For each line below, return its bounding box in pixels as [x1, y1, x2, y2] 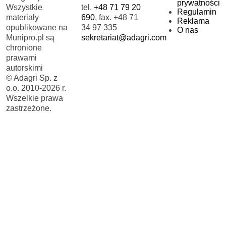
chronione [6, 43, 42, 52]
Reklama [177, 16, 209, 25]
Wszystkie [6, 3, 42, 12]
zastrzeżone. [6, 103, 51, 112]
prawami [6, 53, 37, 62]
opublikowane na [6, 23, 68, 32]
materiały [6, 13, 39, 22]
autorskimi [6, 63, 43, 72]
